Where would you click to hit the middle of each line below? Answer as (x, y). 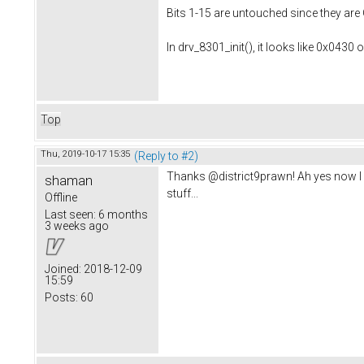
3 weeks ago (77, 225)
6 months (122, 214)
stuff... (182, 193)
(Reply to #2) (166, 156)
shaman (69, 180)
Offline (61, 197)
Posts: (61, 297)
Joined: (63, 269)
